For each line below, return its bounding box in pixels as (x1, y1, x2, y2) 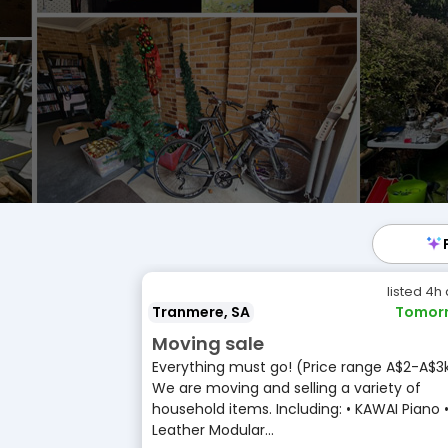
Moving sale (152, 331, 264, 356)
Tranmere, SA (152, 302, 250, 322)
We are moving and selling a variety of (152, 378, 421, 398)
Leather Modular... (152, 420, 274, 440)
